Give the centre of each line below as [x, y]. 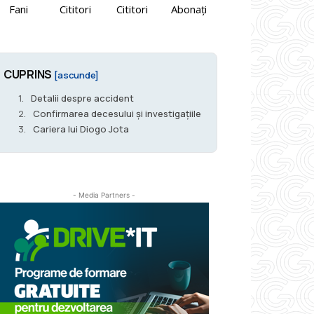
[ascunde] [76, 75]
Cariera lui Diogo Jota [81, 129]
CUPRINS [29, 75]
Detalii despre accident [82, 98]
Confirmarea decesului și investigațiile [117, 114]
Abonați [189, 9]
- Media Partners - [104, 195]
